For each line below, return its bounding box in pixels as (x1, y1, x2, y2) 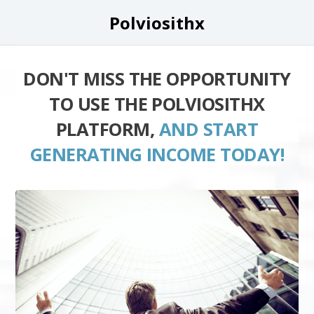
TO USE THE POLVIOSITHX (49, 92, 265, 116)
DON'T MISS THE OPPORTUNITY (23, 67, 291, 91)
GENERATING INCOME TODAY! (29, 142, 285, 167)
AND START (158, 117, 259, 142)
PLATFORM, (55, 117, 159, 142)
